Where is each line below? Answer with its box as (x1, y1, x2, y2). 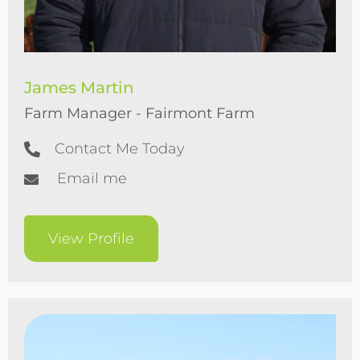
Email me (57, 170, 127, 187)
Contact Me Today (55, 140, 185, 157)
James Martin (24, 78, 134, 97)
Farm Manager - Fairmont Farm (24, 104, 255, 122)
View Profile (48, 230, 134, 247)
